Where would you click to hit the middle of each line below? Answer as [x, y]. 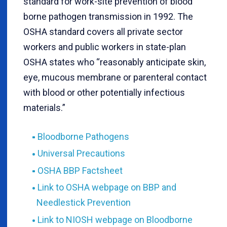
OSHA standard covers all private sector [103, 31]
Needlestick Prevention [84, 203]
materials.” [44, 107]
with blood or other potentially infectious [104, 92]
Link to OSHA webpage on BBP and [107, 187]
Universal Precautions [81, 154]
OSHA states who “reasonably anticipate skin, [115, 62]
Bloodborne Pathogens [83, 136]
